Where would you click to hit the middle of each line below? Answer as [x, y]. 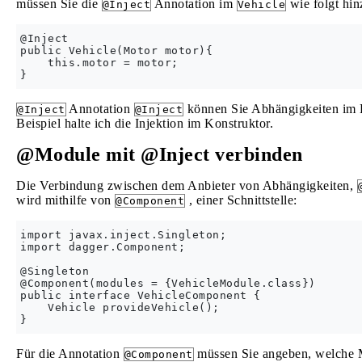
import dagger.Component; [103, 247]
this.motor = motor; [99, 63]
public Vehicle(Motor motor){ [116, 51]
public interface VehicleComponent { [141, 295]
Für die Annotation [70, 354]
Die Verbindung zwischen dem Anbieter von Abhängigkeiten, [187, 185]
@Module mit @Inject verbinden [160, 154]
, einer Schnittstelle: [241, 200]
